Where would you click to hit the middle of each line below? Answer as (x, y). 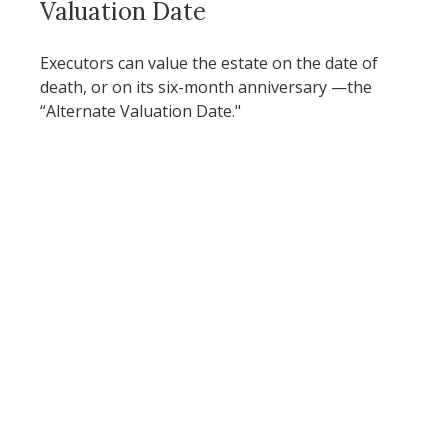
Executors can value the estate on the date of (209, 62)
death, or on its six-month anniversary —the (206, 86)
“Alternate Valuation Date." (140, 110)
